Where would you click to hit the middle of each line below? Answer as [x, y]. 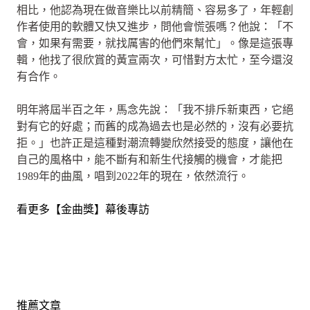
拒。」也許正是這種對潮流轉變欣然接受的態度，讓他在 [155, 143]
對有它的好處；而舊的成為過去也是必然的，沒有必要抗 [155, 126]
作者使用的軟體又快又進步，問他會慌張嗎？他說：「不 [155, 26]
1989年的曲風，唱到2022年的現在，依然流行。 [133, 176]
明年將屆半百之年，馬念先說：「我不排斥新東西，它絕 [155, 109]
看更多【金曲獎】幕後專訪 [83, 209]
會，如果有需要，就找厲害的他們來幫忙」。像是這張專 [155, 43]
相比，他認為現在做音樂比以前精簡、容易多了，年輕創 [155, 10]
